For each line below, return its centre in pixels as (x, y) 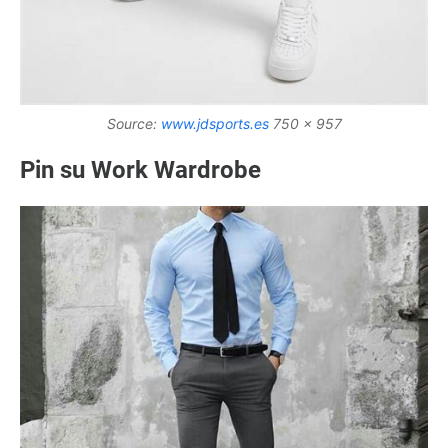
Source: (133, 123)
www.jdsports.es (214, 123)
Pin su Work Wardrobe (140, 169)
